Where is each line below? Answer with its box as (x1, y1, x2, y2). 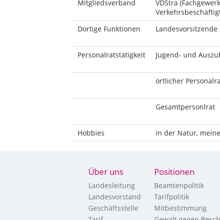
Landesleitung (88, 181, 135, 190)
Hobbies (77, 128, 105, 137)
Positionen (154, 166, 194, 177)
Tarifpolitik (154, 192, 189, 201)
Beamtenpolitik (154, 181, 204, 190)
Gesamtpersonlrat (155, 102, 215, 111)
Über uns (88, 166, 123, 177)
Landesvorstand (88, 192, 141, 201)
